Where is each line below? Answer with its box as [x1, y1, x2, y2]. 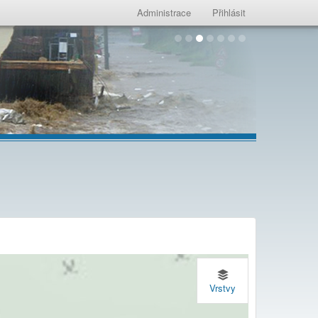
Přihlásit [212, 6, 246, 19]
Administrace [137, 6, 191, 19]
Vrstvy [209, 280, 236, 295]
